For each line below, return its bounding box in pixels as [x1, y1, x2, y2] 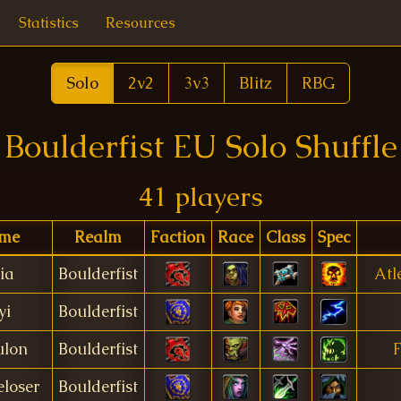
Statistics [19, 13, 79, 32]
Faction [150, 227, 205, 247]
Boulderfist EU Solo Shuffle [4, 125, 397, 167]
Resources [106, 13, 175, 32]
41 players [138, 179, 263, 214]
